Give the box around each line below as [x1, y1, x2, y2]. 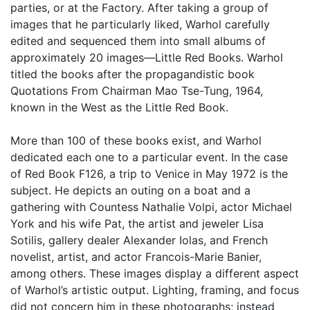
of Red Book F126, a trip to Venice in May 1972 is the [10, 167, 288, 181]
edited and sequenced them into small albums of [10, 34, 266, 48]
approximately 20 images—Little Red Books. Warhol [10, 51, 283, 64]
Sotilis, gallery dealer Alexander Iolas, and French [10, 233, 268, 247]
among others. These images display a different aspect [10, 266, 299, 280]
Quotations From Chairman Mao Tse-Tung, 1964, [10, 84, 263, 98]
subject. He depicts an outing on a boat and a [10, 183, 250, 197]
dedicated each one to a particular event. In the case [10, 150, 288, 164]
